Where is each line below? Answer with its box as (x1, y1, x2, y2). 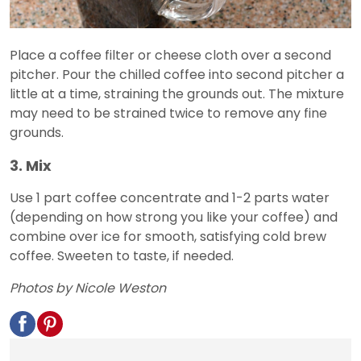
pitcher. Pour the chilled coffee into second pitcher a (10, 64, 344, 84)
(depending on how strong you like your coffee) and (10, 207, 338, 226)
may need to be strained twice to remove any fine (10, 103, 327, 122)
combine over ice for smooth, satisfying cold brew (10, 226, 326, 246)
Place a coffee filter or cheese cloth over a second (10, 45, 331, 64)
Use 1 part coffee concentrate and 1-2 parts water (10, 188, 330, 207)
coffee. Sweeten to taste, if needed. (10, 246, 234, 265)
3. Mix (10, 155, 52, 176)
